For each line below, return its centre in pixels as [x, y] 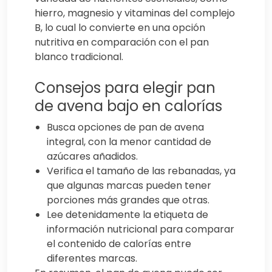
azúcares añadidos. [92, 157]
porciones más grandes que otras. [128, 200]
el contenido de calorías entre [119, 244]
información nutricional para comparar [141, 229]
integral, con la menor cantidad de [129, 142]
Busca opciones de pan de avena [125, 127]
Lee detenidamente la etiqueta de [127, 215]
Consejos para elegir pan [125, 88]
